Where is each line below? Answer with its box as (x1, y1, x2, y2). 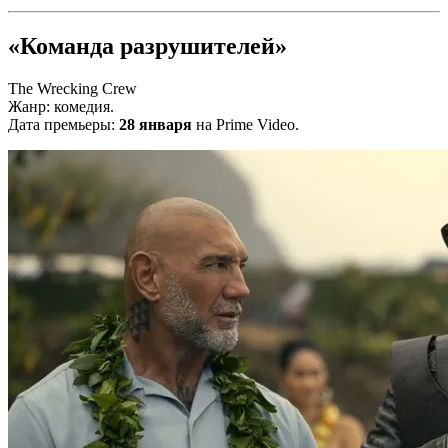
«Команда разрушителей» (8, 32, 287, 59)
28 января (119, 115, 192, 133)
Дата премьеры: (8, 115, 119, 133)
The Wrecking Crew (8, 79, 137, 97)
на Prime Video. (192, 115, 299, 133)
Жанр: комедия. (8, 97, 114, 115)
